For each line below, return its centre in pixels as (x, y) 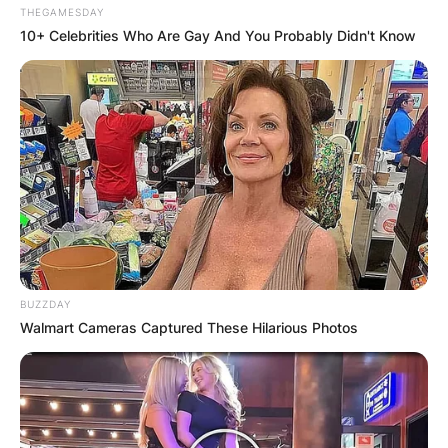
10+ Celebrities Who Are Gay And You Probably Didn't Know (218, 36)
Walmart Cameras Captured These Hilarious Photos (189, 328)
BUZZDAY (45, 304)
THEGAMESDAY (62, 12)
